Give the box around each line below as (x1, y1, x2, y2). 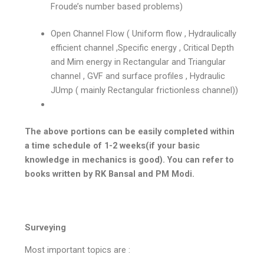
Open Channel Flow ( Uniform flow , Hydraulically (51, 28, 237, 39)
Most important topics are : (25, 245, 133, 256)
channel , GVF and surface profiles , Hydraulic (51, 70, 226, 81)
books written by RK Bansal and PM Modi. (25, 168, 195, 179)
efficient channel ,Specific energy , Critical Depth (51, 42, 235, 53)
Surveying (25, 222, 69, 233)
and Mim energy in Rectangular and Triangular (51, 56, 226, 67)
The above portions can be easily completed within (25, 126, 235, 137)
